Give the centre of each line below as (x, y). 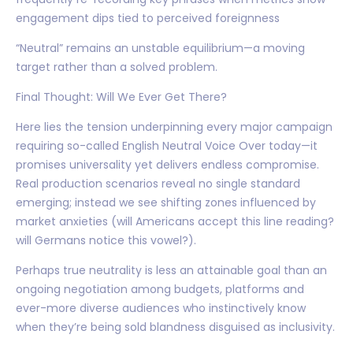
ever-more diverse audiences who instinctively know (161, 308)
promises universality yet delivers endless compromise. (167, 164)
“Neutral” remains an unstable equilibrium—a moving (160, 48)
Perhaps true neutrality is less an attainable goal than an (171, 270)
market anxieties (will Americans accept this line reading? (175, 221)
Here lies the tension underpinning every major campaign (174, 126)
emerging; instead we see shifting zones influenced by (166, 202)
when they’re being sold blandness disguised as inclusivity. (175, 327)
